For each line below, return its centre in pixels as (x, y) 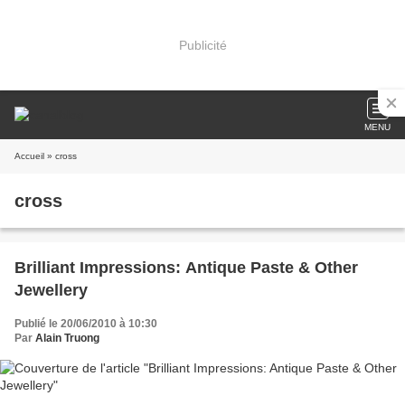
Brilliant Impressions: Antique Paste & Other (186, 268)
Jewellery (51, 290)
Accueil (29, 156)
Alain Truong (67, 338)
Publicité (202, 45)
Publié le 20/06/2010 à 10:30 (86, 324)
